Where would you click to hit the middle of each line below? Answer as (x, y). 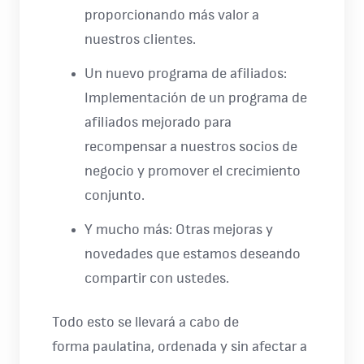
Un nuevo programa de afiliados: (186, 74)
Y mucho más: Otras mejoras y (179, 230)
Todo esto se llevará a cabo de (145, 323)
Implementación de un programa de (196, 98)
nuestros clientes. (140, 40)
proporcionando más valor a (172, 15)
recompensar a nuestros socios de (191, 147)
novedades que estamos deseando (193, 254)
